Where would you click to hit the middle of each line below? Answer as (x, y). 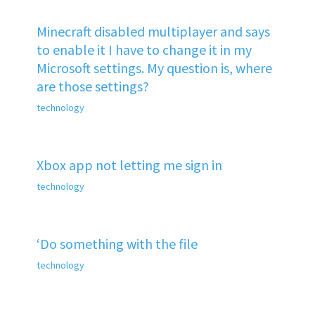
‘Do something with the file (117, 243)
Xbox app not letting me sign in (129, 165)
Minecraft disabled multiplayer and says (153, 31)
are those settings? (92, 86)
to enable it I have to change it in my (144, 49)
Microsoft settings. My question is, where (154, 67)
